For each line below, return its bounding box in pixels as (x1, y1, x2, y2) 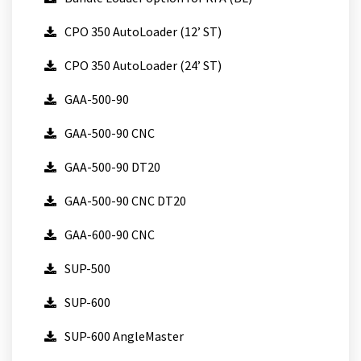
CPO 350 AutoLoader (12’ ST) (64, 23, 222, 39)
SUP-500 (64, 260, 110, 276)
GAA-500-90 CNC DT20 (64, 193, 186, 209)
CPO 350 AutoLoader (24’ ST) (64, 57, 222, 73)
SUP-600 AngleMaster (64, 328, 184, 344)
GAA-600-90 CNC (64, 226, 155, 243)
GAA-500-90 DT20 (64, 159, 160, 175)
